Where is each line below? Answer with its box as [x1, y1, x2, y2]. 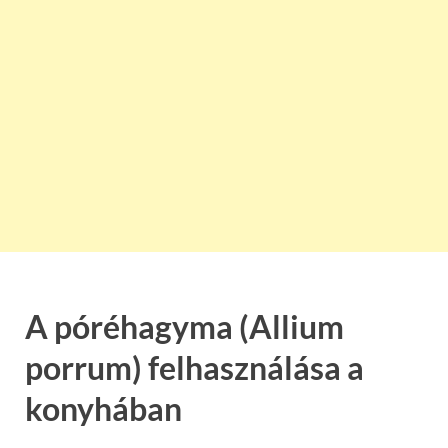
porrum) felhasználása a [25, 348, 364, 387]
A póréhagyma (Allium [25, 307, 344, 346]
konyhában [25, 389, 182, 428]
